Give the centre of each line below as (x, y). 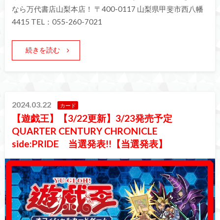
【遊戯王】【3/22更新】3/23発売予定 (92, 118)
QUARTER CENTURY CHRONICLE (85, 131)
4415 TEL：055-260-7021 (57, 22)
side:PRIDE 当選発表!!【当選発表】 (90, 143)
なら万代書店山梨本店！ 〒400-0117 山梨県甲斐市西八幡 (107, 9)
